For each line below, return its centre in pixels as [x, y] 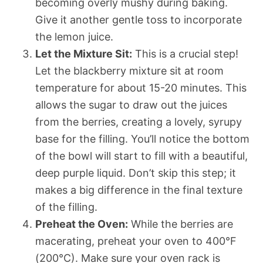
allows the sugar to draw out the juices [131, 104]
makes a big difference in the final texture [139, 190]
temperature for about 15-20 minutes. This [141, 87]
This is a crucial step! [185, 53]
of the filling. [66, 207]
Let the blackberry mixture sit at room [129, 70]
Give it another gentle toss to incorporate [139, 19]
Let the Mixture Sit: [84, 53]
